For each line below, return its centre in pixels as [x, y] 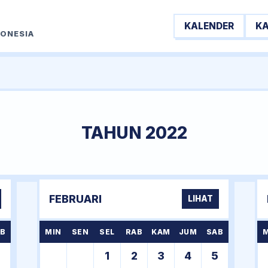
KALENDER [209, 26]
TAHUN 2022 [134, 133]
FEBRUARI [75, 199]
